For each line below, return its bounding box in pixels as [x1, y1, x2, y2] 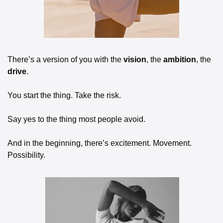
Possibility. [7, 151, 45, 160]
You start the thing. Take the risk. [7, 91, 123, 100]
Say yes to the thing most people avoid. [7, 115, 147, 124]
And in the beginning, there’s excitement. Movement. [7, 139, 192, 148]
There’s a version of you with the [7, 55, 123, 64]
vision [123, 55, 146, 64]
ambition [163, 55, 196, 64]
